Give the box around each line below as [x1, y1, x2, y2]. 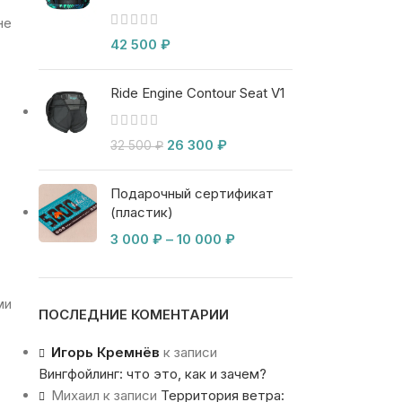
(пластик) [109, 204, 173, 222]
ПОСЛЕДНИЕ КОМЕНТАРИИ [38, 306, 229, 324]
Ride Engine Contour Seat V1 [109, 84, 284, 102]
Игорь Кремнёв [50, 344, 160, 362]
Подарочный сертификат [109, 185, 274, 203]
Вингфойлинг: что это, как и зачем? [38, 365, 267, 383]
